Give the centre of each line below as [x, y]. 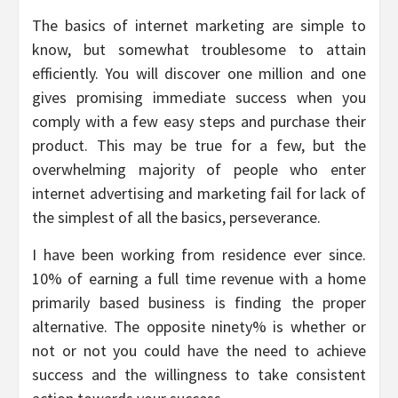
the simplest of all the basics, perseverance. [176, 218]
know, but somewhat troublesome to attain [199, 50]
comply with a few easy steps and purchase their [199, 122]
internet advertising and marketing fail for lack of [199, 194]
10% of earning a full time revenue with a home [199, 279]
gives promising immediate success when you [199, 98]
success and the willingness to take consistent [199, 375]
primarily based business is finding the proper [199, 303]
